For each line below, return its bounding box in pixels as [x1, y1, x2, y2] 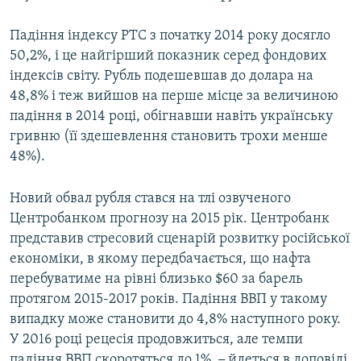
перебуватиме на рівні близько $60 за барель [10, 272, 303, 288]
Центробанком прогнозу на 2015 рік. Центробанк [10, 211, 330, 227]
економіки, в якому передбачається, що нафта [10, 251, 311, 268]
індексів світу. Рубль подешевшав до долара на [10, 68, 313, 85]
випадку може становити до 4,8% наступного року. [10, 312, 341, 328]
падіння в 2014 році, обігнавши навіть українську [10, 109, 333, 125]
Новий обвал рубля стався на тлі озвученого [10, 191, 291, 207]
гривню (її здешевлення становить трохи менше [10, 129, 328, 145]
